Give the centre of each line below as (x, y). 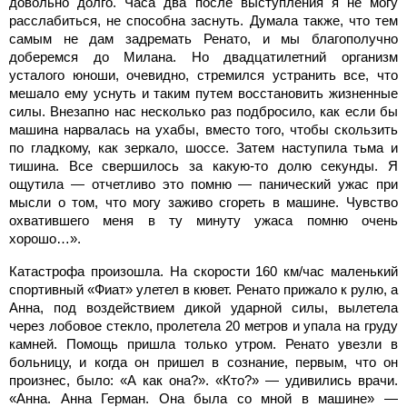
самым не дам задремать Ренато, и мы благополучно (203, 38)
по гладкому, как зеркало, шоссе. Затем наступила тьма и (203, 147)
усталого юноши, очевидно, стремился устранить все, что (203, 74)
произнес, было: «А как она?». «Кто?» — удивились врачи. (203, 380)
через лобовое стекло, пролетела (118, 325)
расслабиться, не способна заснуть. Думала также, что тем (203, 20)
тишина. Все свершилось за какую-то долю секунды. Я (203, 165)
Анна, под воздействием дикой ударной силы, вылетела (203, 307)
